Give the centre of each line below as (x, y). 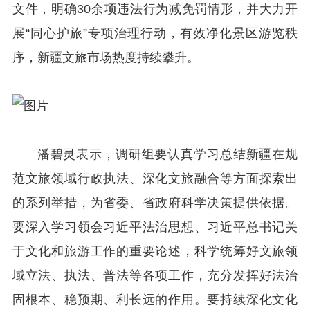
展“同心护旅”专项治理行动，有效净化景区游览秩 (155, 33)
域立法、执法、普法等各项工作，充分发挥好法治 (155, 276)
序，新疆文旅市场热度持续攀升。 (106, 57)
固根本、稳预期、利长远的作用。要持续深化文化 (155, 300)
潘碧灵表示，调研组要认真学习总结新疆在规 (167, 155)
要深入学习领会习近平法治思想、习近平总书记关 (155, 227)
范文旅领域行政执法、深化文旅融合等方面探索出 (155, 179)
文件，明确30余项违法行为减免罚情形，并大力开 (155, 9)
